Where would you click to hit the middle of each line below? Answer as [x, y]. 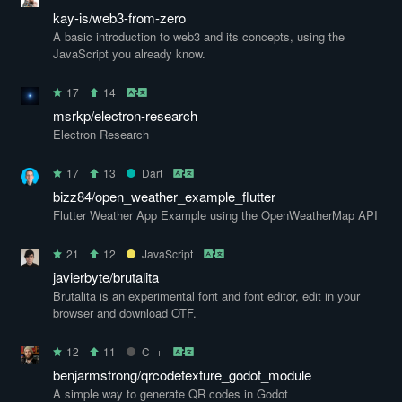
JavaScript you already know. [129, 53]
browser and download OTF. [125, 313]
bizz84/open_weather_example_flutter [164, 196]
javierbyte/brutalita [106, 277]
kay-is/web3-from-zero [119, 17]
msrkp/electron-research [125, 115]
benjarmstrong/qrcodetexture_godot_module [182, 375]
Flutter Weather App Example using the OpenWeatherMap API [215, 215]
